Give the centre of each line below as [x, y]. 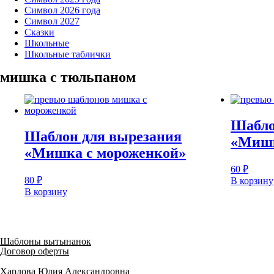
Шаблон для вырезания [103, 136]
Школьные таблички [68, 54]
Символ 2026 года [62, 10]
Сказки [39, 32]
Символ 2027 [52, 21]
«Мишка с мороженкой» [105, 153]
